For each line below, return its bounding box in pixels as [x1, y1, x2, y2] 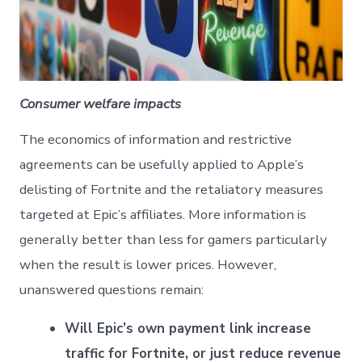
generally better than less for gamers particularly [19, 230, 328, 250]
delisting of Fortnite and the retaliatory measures [19, 180, 324, 200]
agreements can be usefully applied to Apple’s [19, 155, 305, 175]
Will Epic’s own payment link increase [65, 319, 312, 339]
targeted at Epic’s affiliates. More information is [19, 205, 307, 225]
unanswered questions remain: [19, 280, 204, 300]
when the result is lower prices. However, [19, 255, 277, 275]
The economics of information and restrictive [19, 130, 293, 149]
